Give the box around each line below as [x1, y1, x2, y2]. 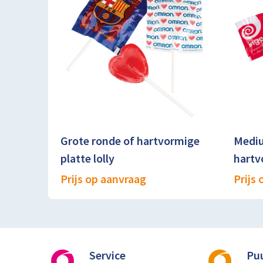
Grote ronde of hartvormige [60, 133, 200, 149]
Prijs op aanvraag [60, 171, 146, 187]
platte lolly [60, 151, 114, 166]
